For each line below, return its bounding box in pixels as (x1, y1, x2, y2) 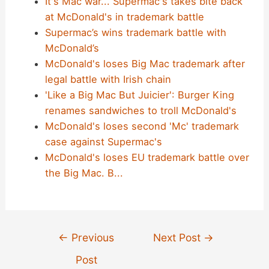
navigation (37, 242, 86, 255)
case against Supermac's (44, 136, 162, 148)
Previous (68, 231, 115, 244)
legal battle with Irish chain (44, 73, 171, 86)
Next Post (153, 231, 204, 244)
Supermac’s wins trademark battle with (44, 26, 226, 39)
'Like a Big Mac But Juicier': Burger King (44, 89, 234, 101)
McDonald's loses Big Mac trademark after (44, 58, 245, 70)
